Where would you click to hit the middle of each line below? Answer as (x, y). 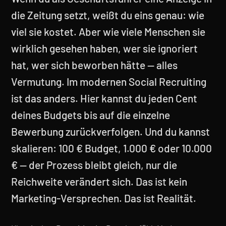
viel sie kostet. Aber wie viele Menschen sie (108, 32)
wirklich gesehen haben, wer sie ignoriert (104, 48)
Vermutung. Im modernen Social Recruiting (109, 81)
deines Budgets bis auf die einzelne (91, 115)
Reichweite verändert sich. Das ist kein (99, 181)
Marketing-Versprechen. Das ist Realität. (104, 198)
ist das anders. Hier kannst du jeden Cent (104, 98)
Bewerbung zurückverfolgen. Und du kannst (110, 131)
